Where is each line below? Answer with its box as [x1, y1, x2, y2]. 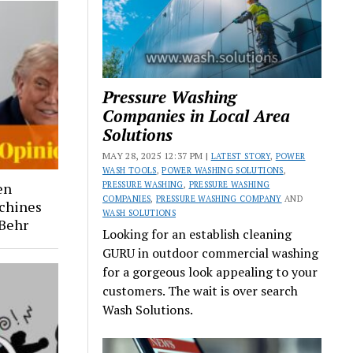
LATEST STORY [210, 150, 270, 162]
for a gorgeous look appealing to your [102, 263, 318, 281]
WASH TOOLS [102, 165, 157, 176]
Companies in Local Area [102, 105, 291, 128]
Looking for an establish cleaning [102, 225, 292, 243]
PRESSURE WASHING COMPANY [156, 193, 282, 205]
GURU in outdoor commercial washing [102, 244, 319, 262]
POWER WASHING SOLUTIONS [162, 165, 284, 176]
